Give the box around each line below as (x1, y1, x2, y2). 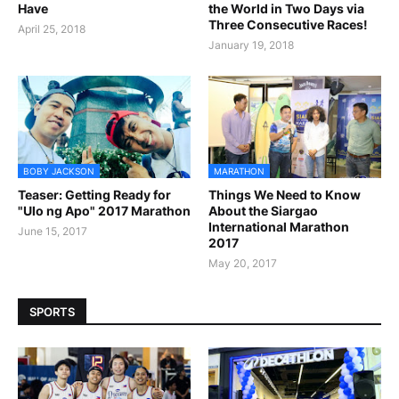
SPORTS (29, 304, 75, 319)
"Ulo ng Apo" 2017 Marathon (18, 203, 191, 219)
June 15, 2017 (18, 224, 87, 239)
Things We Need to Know (208, 187, 361, 203)
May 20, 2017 (208, 256, 277, 271)
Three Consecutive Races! (208, 17, 368, 33)
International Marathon (208, 219, 349, 235)
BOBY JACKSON (23, 166, 94, 177)
